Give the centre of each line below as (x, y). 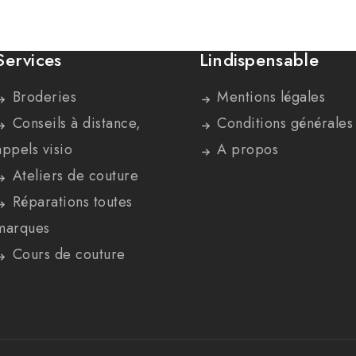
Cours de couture (67, 255)
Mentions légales (269, 97)
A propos (246, 150)
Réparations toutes (70, 202)
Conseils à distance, (75, 124)
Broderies (43, 97)
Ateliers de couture (74, 176)
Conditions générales (283, 124)
